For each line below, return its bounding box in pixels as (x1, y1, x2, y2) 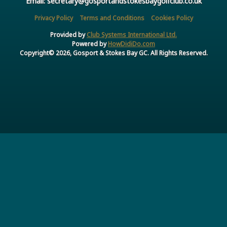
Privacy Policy (34, 14, 73, 22)
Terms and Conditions (79, 14, 144, 22)
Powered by (72, 40, 108, 48)
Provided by (50, 30, 87, 39)
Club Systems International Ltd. (87, 30, 177, 39)
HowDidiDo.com (108, 40, 155, 48)
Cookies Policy (150, 14, 193, 22)
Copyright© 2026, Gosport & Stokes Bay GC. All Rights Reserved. (19, 49, 208, 57)
